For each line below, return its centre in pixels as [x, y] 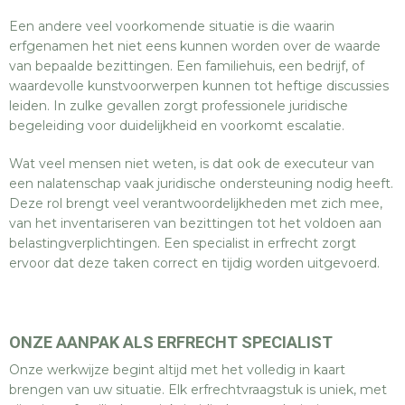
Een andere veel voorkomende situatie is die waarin [172, 26]
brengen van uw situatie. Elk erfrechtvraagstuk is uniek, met [198, 390]
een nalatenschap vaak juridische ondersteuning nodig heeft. [201, 184]
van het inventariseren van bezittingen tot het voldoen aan [195, 223]
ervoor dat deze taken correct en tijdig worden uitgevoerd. [194, 263]
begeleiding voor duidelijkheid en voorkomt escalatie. [177, 126]
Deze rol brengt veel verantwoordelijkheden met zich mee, [196, 203]
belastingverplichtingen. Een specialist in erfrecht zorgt [183, 243]
